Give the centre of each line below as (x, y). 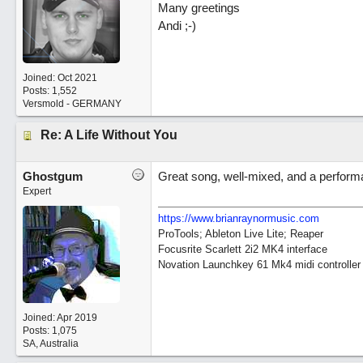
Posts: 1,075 (49, 331)
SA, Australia (50, 344)
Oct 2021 (77, 78)
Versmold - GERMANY (72, 104)
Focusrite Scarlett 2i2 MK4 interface (242, 249)
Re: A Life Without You (109, 135)
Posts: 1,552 (49, 91)
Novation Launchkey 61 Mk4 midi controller (259, 265)
